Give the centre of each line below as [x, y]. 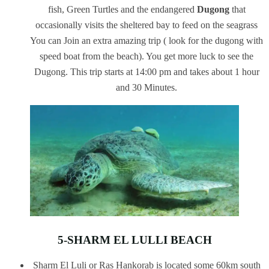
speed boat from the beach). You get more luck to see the [147, 56]
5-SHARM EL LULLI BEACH [134, 240]
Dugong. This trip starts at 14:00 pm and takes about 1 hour [147, 72]
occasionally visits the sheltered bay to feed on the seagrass [147, 25]
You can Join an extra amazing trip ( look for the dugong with [147, 41]
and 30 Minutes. [147, 88]
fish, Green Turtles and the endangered [121, 10]
